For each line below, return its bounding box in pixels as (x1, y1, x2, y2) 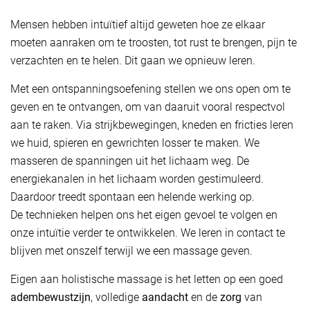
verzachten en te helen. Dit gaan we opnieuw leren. (10, 53, 258, 67)
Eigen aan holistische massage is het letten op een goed (10, 272, 283, 286)
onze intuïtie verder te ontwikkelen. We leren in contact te (10, 226, 285, 239)
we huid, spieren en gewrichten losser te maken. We (10, 136, 259, 149)
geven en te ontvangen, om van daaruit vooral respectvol (10, 100, 285, 113)
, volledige (91, 290, 142, 304)
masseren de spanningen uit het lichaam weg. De (10, 154, 249, 167)
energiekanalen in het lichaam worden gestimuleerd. (10, 172, 264, 185)
